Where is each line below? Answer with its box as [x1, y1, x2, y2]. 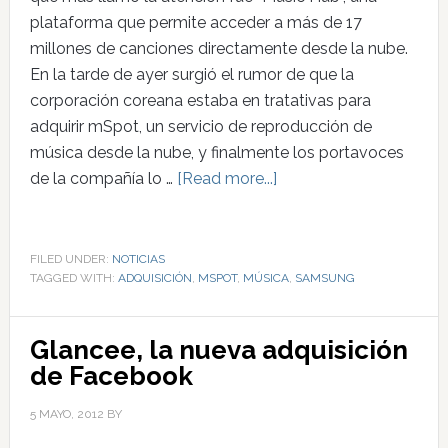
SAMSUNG [294, 270, 355, 285]
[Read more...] [176, 168, 277, 188]
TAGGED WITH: [29, 270, 118, 285]
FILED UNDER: [29, 251, 112, 266]
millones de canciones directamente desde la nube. [29, 38, 408, 58]
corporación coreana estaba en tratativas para [29, 90, 371, 110]
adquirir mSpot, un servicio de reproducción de [29, 116, 372, 136]
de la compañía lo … [29, 168, 177, 188]
